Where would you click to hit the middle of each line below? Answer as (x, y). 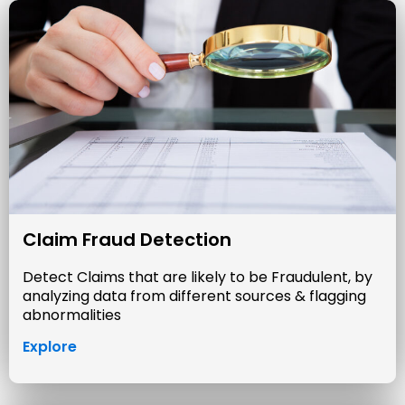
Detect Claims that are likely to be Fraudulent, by (198, 278)
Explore (50, 347)
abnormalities (72, 316)
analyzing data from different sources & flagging (194, 297)
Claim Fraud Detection (127, 240)
